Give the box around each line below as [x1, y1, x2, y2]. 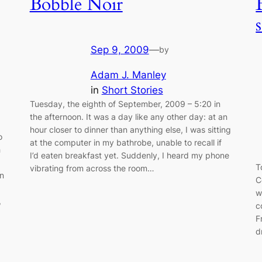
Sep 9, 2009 [90, 44, 149, 56]
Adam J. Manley [90, 68, 166, 81]
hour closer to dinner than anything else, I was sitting [29, 124, 231, 135]
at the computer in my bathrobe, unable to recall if [29, 137, 222, 147]
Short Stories [101, 84, 163, 96]
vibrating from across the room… [29, 163, 154, 173]
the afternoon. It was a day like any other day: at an [29, 111, 227, 122]
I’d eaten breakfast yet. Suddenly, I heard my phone [29, 150, 229, 160]
